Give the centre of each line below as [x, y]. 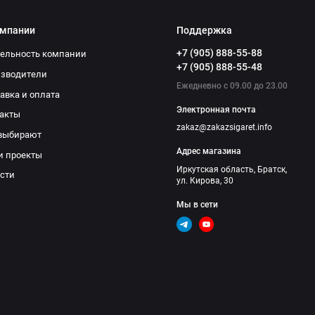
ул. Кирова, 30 [205, 180]
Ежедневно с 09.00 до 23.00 [232, 85]
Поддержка [205, 30]
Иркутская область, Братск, [232, 169]
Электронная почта [217, 109]
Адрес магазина [209, 152]
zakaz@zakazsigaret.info [225, 128]
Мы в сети [198, 204]
